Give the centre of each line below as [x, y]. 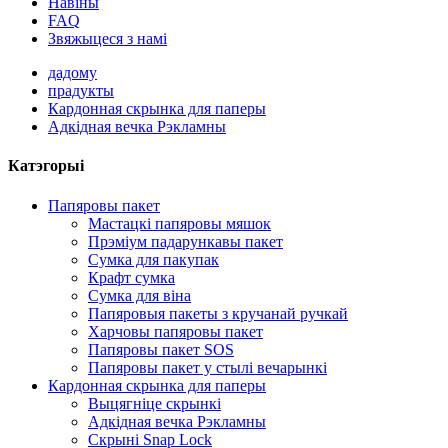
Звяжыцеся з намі [107, 38]
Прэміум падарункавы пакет [185, 241]
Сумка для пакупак [153, 259]
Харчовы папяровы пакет [175, 331]
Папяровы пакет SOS [161, 349]
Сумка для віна [139, 295]
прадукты [81, 90]
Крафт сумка [131, 277]
